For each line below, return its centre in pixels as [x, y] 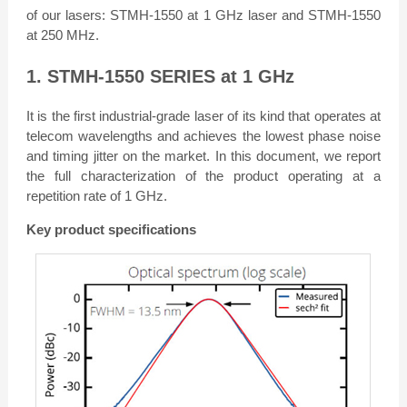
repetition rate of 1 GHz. [96, 196]
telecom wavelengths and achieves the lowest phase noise [203, 136]
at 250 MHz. [62, 35]
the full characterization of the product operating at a [203, 176]
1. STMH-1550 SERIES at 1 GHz [160, 77]
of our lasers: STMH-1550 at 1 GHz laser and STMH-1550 [203, 15]
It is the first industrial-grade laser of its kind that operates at [203, 116]
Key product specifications [111, 230]
